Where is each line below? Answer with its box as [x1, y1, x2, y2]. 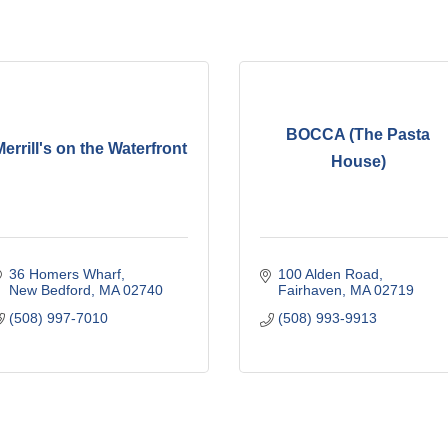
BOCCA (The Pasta [286, 126, 431, 144]
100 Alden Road [277, 265, 379, 282]
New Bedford [8, 281, 91, 298]
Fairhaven [277, 281, 342, 298]
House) [330, 153, 386, 171]
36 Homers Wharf [8, 265, 121, 282]
